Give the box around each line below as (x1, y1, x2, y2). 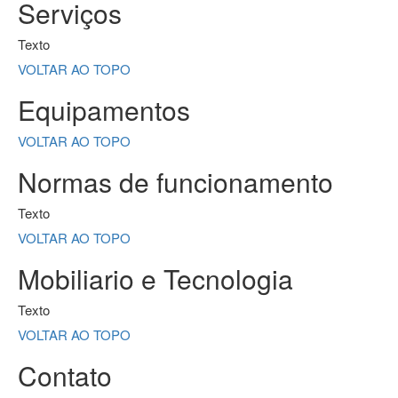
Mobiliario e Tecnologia (18, 259, 293, 298)
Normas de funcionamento (18, 163, 333, 201)
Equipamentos (18, 91, 190, 129)
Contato (18, 356, 112, 394)
